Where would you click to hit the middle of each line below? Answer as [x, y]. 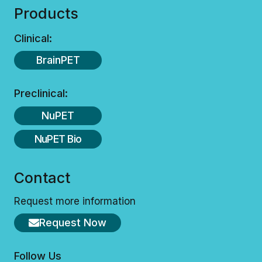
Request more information [75, 201]
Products [46, 13]
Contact [42, 178]
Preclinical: [41, 94]
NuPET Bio [58, 139]
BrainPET [58, 60]
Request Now [73, 222]
